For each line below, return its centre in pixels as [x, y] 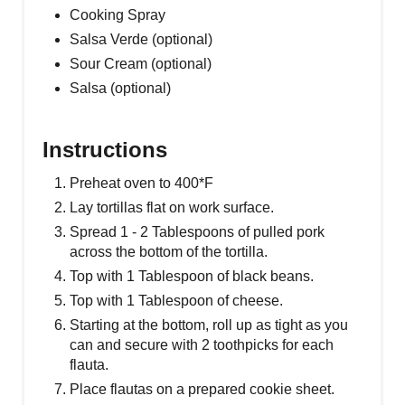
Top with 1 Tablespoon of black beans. [192, 276]
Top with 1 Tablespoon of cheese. [176, 300]
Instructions [105, 149]
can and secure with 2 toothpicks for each [202, 344]
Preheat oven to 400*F [141, 183]
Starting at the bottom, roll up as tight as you [209, 325]
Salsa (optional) [120, 88]
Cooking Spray [118, 14]
